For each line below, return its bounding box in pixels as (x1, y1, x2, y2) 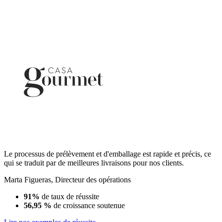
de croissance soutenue (52, 201, 125, 210)
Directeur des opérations (55, 175, 131, 184)
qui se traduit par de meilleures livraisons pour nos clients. (4, 159, 184, 167)
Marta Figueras (4, 175, 51, 184)
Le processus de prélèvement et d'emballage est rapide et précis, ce (4, 150, 211, 159)
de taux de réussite (40, 192, 99, 201)
